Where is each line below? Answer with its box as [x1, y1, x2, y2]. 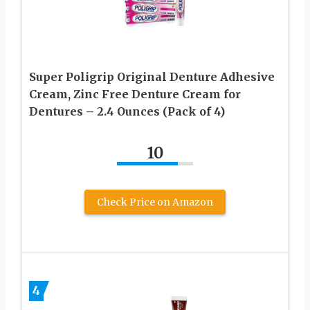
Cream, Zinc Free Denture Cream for [29, 86, 241, 101]
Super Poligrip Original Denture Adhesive [29, 69, 275, 84]
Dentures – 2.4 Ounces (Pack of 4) [29, 104, 225, 118]
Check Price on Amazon [97, 195, 213, 208]
